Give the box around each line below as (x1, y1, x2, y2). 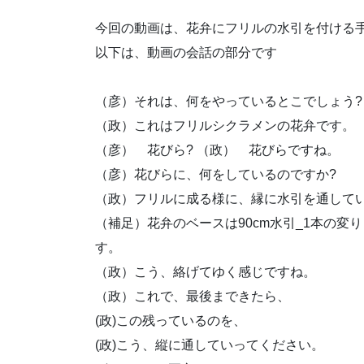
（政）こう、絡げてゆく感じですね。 (95, 264, 316, 279)
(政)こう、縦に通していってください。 (95, 337, 324, 352)
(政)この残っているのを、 (95, 313, 246, 327)
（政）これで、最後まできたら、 (95, 288, 290, 303)
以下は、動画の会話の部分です (95, 45, 277, 59)
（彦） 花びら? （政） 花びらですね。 (95, 142, 340, 157)
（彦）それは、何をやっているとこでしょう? (95, 93, 362, 108)
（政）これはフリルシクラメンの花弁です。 (95, 118, 355, 132)
